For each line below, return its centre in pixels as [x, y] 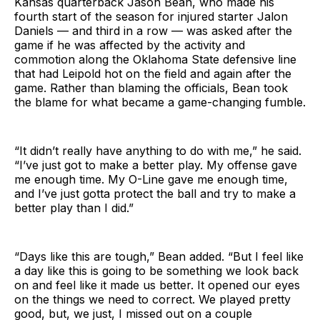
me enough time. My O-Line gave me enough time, [151, 179]
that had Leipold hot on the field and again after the [153, 73]
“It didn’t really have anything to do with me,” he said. [158, 150]
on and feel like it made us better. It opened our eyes [157, 285]
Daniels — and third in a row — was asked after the [153, 30]
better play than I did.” [74, 207]
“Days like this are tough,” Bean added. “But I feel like [159, 256]
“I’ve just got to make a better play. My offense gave [156, 165]
